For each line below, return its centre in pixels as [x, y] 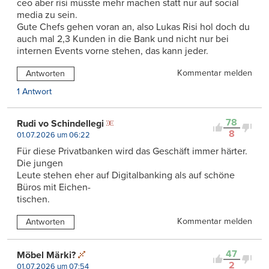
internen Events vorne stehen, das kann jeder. [113, 51]
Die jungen [40, 163]
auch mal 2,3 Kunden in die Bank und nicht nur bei [123, 39]
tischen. [33, 199]
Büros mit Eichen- [54, 187]
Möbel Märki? [46, 255]
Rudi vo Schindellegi [60, 123]
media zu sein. [47, 15]
